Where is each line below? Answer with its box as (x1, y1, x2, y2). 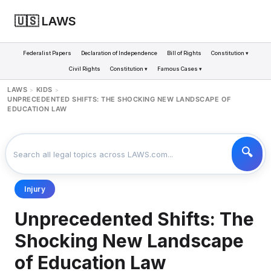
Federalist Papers (22, 50, 71, 56)
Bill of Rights (166, 50, 201, 56)
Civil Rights (69, 65, 100, 72)
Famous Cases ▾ (157, 65, 202, 72)
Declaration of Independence (80, 50, 157, 56)
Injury (24, 184, 45, 194)
